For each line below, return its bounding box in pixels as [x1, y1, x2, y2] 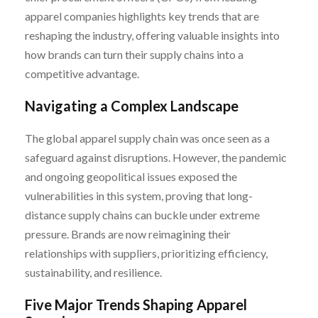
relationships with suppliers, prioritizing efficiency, [25, 246, 268, 260]
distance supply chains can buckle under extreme [25, 207, 260, 221]
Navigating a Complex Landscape [25, 97, 238, 114]
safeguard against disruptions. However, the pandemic [25, 150, 287, 164]
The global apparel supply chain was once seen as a [25, 131, 270, 145]
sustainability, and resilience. [25, 265, 162, 279]
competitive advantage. [25, 66, 139, 80]
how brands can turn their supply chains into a [25, 47, 243, 61]
